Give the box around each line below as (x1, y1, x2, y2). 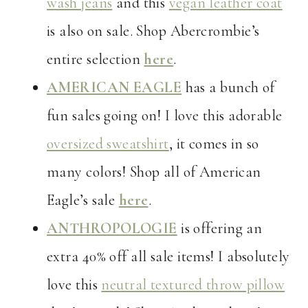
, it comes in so (168, 135, 259, 153)
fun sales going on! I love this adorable (47, 107, 283, 125)
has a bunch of (181, 78, 275, 97)
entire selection (47, 50, 144, 69)
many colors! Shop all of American (47, 163, 261, 181)
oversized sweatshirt (47, 135, 169, 153)
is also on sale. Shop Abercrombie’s (47, 22, 260, 41)
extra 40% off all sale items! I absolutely (47, 247, 290, 266)
